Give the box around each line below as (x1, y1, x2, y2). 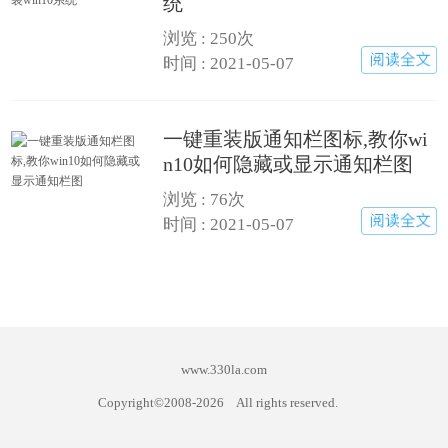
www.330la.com (181, 362, 267, 377)
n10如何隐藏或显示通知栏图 (163, 153, 414, 176)
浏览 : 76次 (163, 190, 246, 210)
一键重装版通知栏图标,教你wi (163, 128, 429, 151)
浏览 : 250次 (163, 29, 255, 49)
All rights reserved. (236, 395, 338, 410)
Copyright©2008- (98, 395, 196, 410)
